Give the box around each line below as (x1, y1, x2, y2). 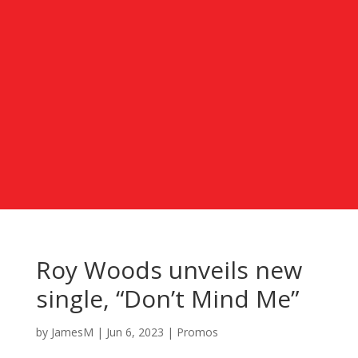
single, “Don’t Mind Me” (35, 281, 299, 315)
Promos (176, 324, 218, 340)
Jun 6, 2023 (105, 324, 164, 340)
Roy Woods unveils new (35, 253, 302, 286)
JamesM (50, 324, 93, 340)
